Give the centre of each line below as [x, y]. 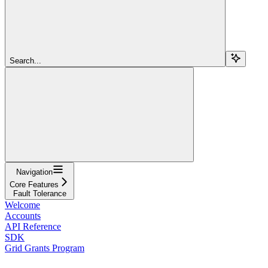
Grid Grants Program [45, 248]
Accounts [23, 215]
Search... [25, 60]
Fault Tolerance [39, 193]
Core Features [34, 184]
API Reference [33, 226]
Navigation [34, 172]
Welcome [22, 205]
